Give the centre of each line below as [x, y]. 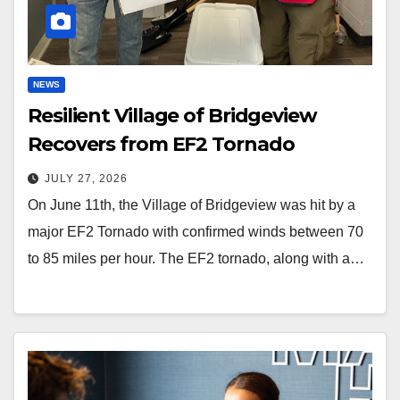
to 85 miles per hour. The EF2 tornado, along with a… [196, 258]
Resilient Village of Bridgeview [172, 115]
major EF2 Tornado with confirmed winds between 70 [196, 231]
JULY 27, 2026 [86, 178]
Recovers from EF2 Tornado [161, 144]
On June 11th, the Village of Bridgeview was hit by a [192, 204]
